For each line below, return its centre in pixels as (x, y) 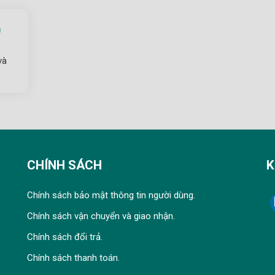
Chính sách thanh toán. (73, 258)
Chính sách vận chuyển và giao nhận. (101, 216)
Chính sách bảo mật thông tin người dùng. (111, 195)
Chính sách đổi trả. (65, 237)
